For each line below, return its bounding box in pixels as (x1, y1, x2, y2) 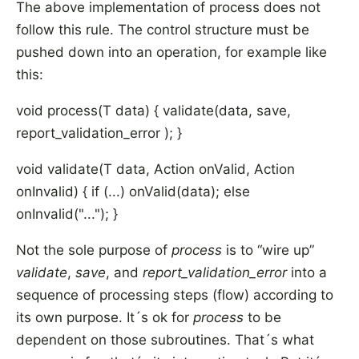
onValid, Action (195, 161, 295, 177)
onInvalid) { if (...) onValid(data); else (16, 184, 250, 200)
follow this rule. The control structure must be (16, 22, 309, 38)
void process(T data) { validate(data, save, (16, 103, 291, 119)
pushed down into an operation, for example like (16, 44, 327, 60)
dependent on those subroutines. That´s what (16, 332, 314, 348)
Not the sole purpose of (16, 242, 171, 258)
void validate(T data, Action (16, 161, 195, 177)
